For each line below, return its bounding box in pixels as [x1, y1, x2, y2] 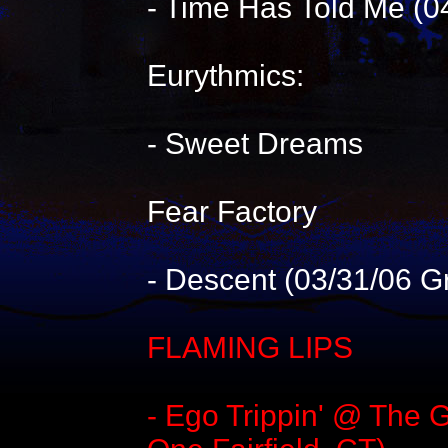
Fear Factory [146, 195, 317, 228]
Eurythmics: [146, 59, 304, 92]
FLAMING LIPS [146, 331, 353, 364]
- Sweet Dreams [146, 127, 363, 160]
